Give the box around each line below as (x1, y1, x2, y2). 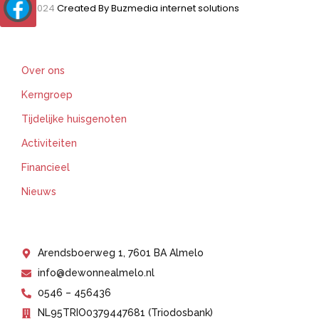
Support (21, 36, 72, 54)
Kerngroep (21, 89, 73, 101)
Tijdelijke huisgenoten (21, 113, 127, 125)
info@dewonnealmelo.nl (37, 267, 155, 279)
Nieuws (21, 186, 56, 198)
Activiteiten (21, 137, 77, 150)
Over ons (21, 65, 65, 77)
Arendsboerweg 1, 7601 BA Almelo (37, 247, 204, 259)
